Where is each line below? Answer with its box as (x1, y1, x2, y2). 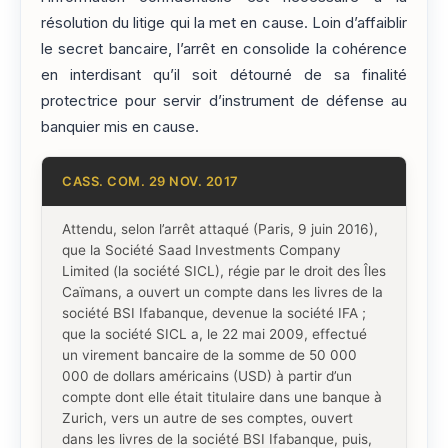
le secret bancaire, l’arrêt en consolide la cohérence (41, 39, 407, 58)
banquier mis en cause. (41, 117, 199, 136)
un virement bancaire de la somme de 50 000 (62, 346, 357, 363)
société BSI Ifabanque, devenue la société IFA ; (62, 304, 366, 321)
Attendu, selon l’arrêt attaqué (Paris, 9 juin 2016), (62, 220, 378, 237)
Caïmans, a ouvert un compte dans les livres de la (62, 283, 383, 300)
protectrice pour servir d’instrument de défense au (41, 91, 407, 110)
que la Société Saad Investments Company (62, 241, 341, 258)
